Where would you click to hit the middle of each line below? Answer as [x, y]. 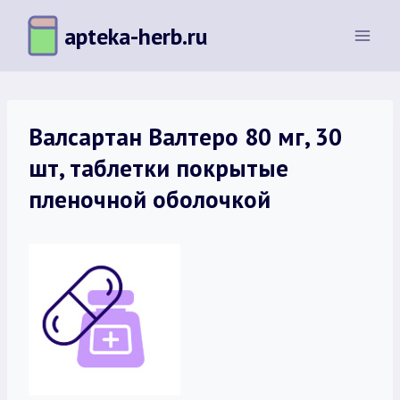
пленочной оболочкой [150, 199]
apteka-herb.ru [136, 36]
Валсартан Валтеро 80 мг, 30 [185, 137]
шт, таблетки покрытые [158, 168]
